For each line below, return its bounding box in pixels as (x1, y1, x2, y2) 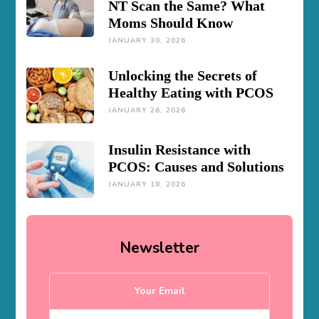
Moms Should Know (108, 14, 234, 31)
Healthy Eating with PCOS (108, 84, 274, 100)
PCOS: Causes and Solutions (108, 158, 285, 174)
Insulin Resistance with (108, 141, 251, 157)
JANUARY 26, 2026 (108, 105, 187, 115)
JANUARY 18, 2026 (108, 179, 187, 189)
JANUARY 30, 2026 (108, 35, 187, 46)
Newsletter (120, 237, 199, 258)
